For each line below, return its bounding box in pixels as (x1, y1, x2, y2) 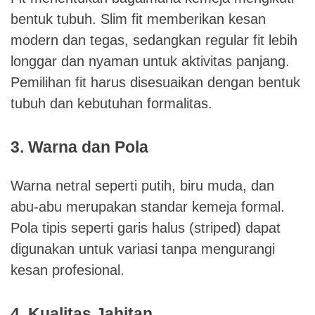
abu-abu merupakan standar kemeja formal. (11, 198, 285, 214)
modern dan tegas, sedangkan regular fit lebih (11, 32, 297, 48)
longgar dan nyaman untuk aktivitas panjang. (11, 53, 290, 69)
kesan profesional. (11, 262, 124, 278)
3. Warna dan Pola (11, 137, 148, 156)
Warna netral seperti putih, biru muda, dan (11, 177, 274, 193)
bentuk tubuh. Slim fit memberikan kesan (11, 11, 266, 27)
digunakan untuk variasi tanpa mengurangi (11, 240, 275, 257)
